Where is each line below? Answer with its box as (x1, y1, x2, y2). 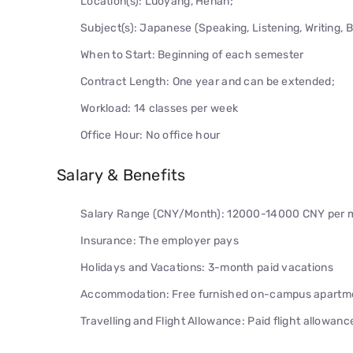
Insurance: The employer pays (80, 233, 239, 247)
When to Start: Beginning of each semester (80, 48, 304, 61)
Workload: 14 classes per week (80, 102, 239, 115)
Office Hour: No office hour (80, 128, 221, 142)
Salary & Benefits (57, 165, 186, 184)
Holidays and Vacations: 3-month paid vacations (80, 260, 333, 274)
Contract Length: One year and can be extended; (80, 75, 335, 88)
